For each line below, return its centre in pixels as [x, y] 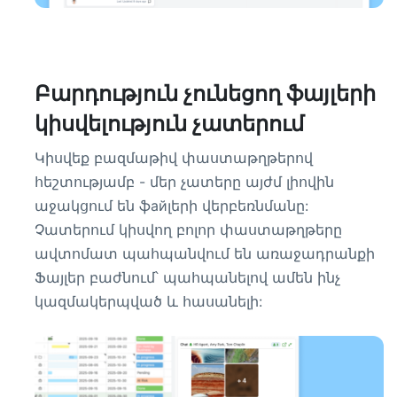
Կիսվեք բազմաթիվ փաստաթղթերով [174, 158]
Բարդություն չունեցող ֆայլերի [205, 93]
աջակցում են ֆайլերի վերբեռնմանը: [171, 206]
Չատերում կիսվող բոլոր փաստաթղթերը [188, 230]
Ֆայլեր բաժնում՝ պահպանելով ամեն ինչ [187, 277]
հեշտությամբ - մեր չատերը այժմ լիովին [184, 182]
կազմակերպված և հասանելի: [148, 301]
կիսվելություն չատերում [169, 124]
